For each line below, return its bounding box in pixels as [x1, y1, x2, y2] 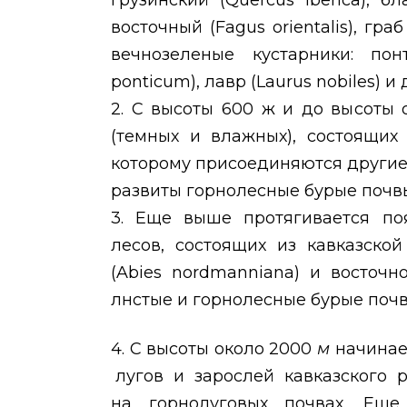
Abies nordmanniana [116, 263, 294, 283]
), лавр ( [191, 72, 256, 93]
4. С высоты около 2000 [111, 339, 317, 360]
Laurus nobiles [256, 72, 375, 93]
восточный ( [111, 17, 216, 38]
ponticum [111, 72, 191, 93]
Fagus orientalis [215, 17, 349, 38]
